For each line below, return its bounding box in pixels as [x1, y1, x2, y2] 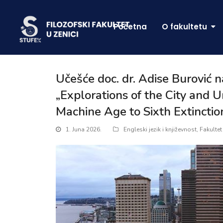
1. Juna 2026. [66, 125, 102, 133]
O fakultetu [162, 21, 209, 32]
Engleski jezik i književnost [123, 125, 197, 133]
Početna [113, 21, 147, 32]
